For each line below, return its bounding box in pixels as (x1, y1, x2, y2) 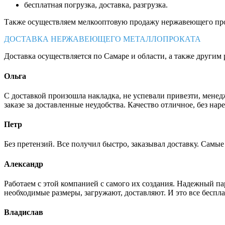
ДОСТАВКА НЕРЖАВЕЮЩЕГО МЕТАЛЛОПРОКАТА (4, 35, 201, 44)
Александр (4, 159, 43, 168)
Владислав (4, 208, 43, 217)
